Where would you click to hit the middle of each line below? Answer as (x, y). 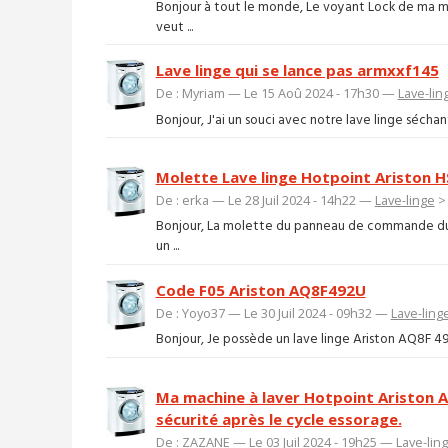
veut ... (174, 27)
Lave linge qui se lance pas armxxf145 (297, 70)
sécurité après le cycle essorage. (278, 418)
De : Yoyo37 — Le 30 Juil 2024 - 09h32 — (273, 312)
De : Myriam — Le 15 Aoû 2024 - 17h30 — (276, 93)
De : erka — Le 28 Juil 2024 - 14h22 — (265, 199)
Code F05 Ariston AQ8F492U (260, 289)
